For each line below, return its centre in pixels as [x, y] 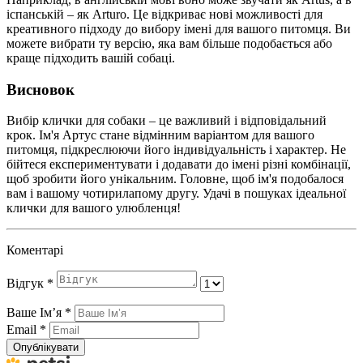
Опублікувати [46, 348]
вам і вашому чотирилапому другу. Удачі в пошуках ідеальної [176, 194]
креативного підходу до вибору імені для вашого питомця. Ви [179, 28]
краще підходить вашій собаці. [91, 58]
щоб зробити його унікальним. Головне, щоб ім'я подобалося [175, 179]
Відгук [27, 284]
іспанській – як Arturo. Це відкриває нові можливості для [164, 14]
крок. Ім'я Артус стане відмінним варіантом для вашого [160, 135]
